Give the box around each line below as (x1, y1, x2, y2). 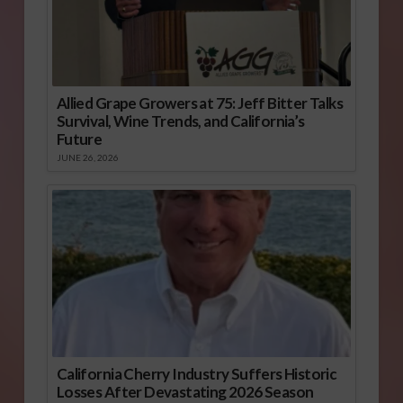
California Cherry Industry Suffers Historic (56, 364, 337, 384)
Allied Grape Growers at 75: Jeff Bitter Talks (56, 93, 344, 112)
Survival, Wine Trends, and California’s (56, 111, 305, 130)
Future (56, 129, 103, 148)
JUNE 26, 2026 (56, 151, 119, 163)
